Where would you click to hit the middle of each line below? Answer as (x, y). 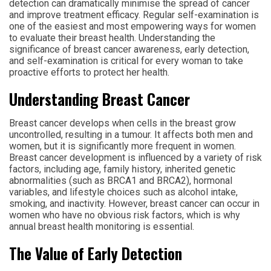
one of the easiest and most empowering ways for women (132, 26)
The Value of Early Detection (96, 253)
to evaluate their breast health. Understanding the (112, 38)
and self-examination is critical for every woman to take (126, 61)
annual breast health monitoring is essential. (102, 227)
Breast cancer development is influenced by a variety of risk (135, 158)
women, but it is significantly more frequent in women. (122, 146)
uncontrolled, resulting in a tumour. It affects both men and (131, 135)
